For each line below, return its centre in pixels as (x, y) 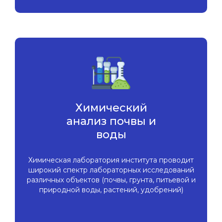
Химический (111, 108)
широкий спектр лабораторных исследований (111, 170)
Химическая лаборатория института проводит (111, 160)
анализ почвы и (111, 121)
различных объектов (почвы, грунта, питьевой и (111, 180)
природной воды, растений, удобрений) (111, 190)
